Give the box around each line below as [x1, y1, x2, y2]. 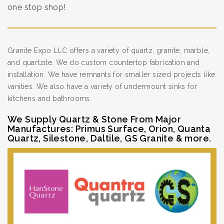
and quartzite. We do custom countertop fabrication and [7, 58, 200, 66]
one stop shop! [7, 2, 66, 12]
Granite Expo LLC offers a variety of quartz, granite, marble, [7, 46, 210, 54]
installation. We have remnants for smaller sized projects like [7, 70, 215, 78]
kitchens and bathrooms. [7, 94, 92, 102]
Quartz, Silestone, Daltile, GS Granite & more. [7, 133, 211, 143]
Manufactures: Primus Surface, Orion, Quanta [7, 123, 211, 134]
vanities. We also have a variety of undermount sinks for [7, 82, 197, 90]
